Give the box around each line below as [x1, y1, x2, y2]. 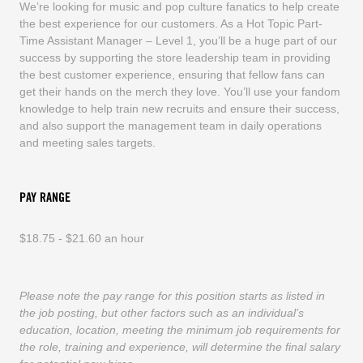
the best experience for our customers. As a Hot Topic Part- [19, 16, 322, 30]
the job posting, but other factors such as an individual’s [19, 305, 304, 319]
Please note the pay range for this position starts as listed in [19, 288, 325, 302]
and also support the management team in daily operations [19, 118, 322, 132]
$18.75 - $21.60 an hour [19, 231, 144, 245]
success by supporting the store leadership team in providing [19, 50, 331, 64]
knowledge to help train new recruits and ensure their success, [19, 101, 340, 115]
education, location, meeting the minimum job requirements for [19, 322, 340, 336]
